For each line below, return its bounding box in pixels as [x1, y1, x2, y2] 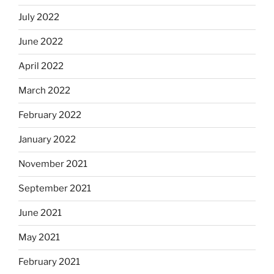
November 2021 [18, 158, 87, 170]
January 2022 [18, 134, 76, 146]
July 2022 [18, 12, 59, 23]
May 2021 [18, 232, 60, 243]
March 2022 [18, 85, 70, 97]
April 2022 [18, 61, 64, 72]
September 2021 [18, 183, 91, 194]
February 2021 [18, 256, 80, 268]
